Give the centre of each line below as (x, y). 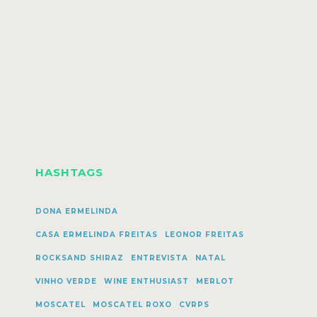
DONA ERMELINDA (76, 211)
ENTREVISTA (159, 258)
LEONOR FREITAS (204, 235)
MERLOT (215, 281)
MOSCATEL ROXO (132, 305)
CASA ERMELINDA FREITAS (96, 235)
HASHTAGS (69, 172)
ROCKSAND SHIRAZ (79, 258)
